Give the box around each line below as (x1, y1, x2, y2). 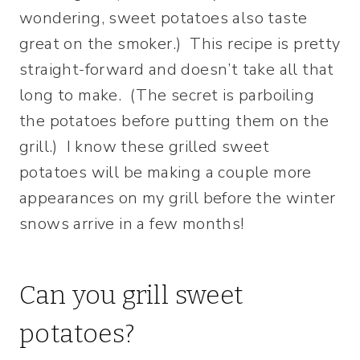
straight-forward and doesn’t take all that (19, 59, 334, 81)
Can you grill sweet (19, 280, 243, 311)
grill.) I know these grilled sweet (19, 136, 269, 158)
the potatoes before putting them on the (19, 110, 329, 133)
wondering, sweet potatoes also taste (19, 7, 308, 30)
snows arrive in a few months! (19, 213, 244, 235)
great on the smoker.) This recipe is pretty (19, 33, 341, 55)
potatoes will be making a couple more (19, 162, 312, 184)
